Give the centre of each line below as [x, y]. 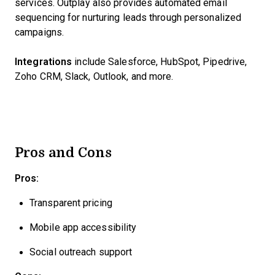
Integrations [44, 62]
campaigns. [39, 32]
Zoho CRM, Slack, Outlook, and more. [94, 76]
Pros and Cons [63, 152]
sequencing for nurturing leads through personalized [128, 17]
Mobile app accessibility [83, 227]
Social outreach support [81, 252]
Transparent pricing [71, 203]
